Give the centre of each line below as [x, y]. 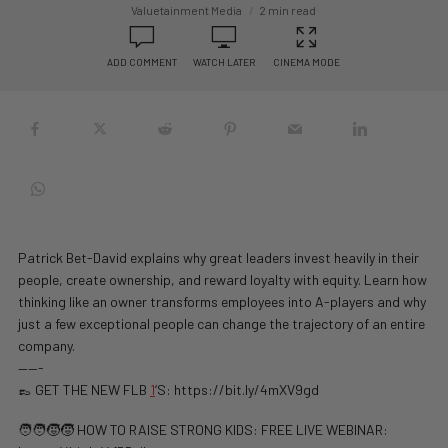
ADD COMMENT [142, 62]
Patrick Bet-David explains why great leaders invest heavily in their [218, 257]
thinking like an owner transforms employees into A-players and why [222, 301]
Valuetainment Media [187, 10]
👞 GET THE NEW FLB [84, 389]
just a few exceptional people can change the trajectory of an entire [221, 323]
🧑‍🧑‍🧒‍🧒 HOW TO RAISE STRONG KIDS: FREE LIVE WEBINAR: [203, 429]
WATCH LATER [224, 62]
